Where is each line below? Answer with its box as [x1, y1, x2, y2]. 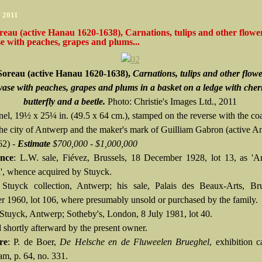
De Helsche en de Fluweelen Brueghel [60, 237, 210, 247]
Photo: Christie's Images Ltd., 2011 [108, 96, 237, 106]
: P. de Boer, [8, 237, 60, 247]
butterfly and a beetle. [23, 96, 108, 106]
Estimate [18, 139, 50, 149]
